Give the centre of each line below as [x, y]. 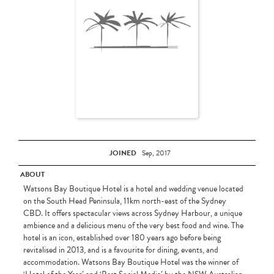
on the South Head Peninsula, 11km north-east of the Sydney [124, 201]
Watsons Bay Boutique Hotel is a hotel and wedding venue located [133, 189]
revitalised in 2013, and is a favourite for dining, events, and [120, 250]
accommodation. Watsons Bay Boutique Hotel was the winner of [131, 262]
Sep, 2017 [156, 153]
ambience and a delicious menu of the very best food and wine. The [133, 226]
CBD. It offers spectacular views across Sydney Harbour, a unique [132, 213]
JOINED [123, 153]
